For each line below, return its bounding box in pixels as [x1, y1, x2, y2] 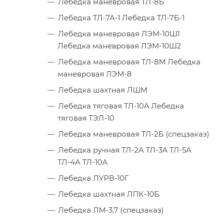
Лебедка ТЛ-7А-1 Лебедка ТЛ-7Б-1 [58, 13, 185, 22]
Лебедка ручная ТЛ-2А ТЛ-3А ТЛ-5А [58, 145, 191, 155]
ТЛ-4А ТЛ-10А [58, 157, 108, 167]
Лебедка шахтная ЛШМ [58, 85, 147, 94]
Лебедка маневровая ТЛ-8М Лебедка [58, 57, 201, 66]
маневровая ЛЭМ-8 [58, 69, 132, 78]
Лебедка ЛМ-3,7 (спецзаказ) [58, 205, 164, 215]
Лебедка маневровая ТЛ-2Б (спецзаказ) [58, 129, 209, 139]
